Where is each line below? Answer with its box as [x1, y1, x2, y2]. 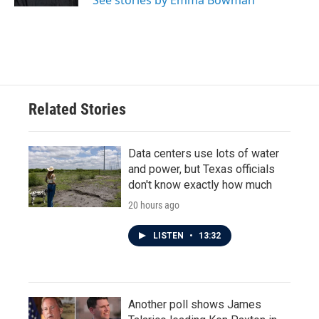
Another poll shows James [128, 298, 261, 311]
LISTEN [153, 231, 186, 241]
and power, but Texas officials [128, 162, 275, 176]
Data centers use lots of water [128, 147, 279, 160]
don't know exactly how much [128, 178, 272, 192]
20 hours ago [128, 199, 179, 211]
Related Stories [28, 100, 126, 118]
